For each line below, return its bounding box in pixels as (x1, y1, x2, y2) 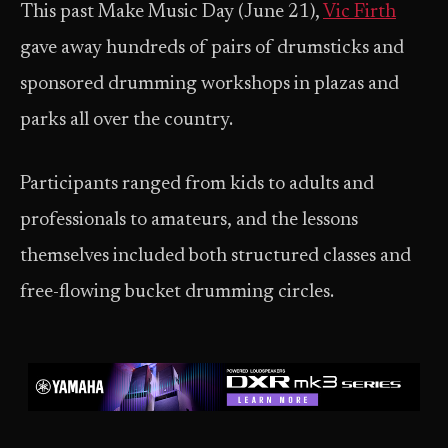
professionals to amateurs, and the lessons (20, 211, 358, 230)
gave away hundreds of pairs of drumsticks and (20, 39, 404, 58)
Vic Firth (323, 3, 396, 22)
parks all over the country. (20, 111, 233, 130)
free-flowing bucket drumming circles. (20, 283, 338, 302)
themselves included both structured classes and (20, 247, 411, 266)
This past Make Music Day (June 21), (20, 3, 323, 22)
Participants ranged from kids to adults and (20, 175, 374, 194)
